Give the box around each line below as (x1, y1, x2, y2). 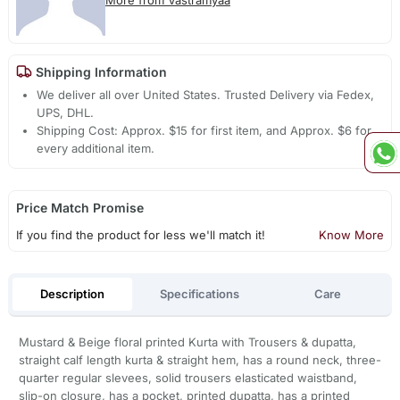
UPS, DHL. (37, 105, 95, 121)
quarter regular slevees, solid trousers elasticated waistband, (18, 371, 357, 386)
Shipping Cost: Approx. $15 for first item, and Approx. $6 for (37, 123, 372, 138)
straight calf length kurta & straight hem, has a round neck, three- (18, 353, 381, 368)
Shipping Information (31, 63, 167, 79)
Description (39, 286, 104, 301)
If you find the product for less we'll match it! (15, 228, 265, 243)
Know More (319, 228, 385, 243)
